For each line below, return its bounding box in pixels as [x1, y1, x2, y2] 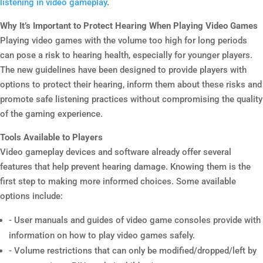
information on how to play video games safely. [9, 230, 195, 241]
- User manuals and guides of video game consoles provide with [9, 215, 261, 225]
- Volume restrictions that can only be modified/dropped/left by [9, 245, 257, 256]
